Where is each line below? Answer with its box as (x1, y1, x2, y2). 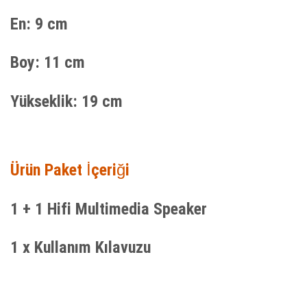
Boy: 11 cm (10, 53, 85, 73)
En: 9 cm (10, 14, 68, 34)
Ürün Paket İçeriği (10, 160, 130, 180)
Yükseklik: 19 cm (10, 91, 123, 111)
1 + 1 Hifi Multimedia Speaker (10, 199, 207, 219)
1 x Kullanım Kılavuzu (10, 238, 151, 258)
